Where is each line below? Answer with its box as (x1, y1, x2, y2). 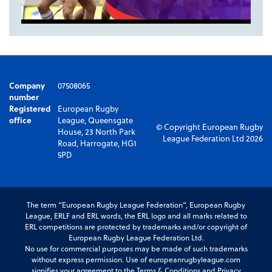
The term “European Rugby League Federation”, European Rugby (27, 199, 245, 211)
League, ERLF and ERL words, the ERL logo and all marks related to (25, 210, 247, 222)
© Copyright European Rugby (156, 120, 263, 132)
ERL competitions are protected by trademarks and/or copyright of (25, 221, 247, 233)
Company (9, 80, 45, 92)
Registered (9, 103, 50, 115)
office (9, 114, 32, 126)
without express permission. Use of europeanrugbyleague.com (32, 254, 240, 265)
